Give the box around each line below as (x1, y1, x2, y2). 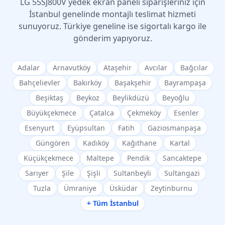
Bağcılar (180, 63, 208, 72)
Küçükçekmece (24, 153, 73, 163)
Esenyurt (24, 123, 54, 133)
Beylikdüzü (113, 93, 149, 102)
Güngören (35, 138, 70, 148)
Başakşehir (115, 78, 151, 87)
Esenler (173, 108, 199, 118)
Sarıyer (25, 168, 49, 178)
